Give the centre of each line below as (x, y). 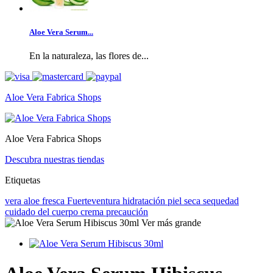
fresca (55, 201)
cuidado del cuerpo (43, 212)
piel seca (185, 201)
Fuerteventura (95, 201)
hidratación (145, 201)
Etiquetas (23, 180)
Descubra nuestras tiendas (55, 160)
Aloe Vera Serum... (61, 32)
